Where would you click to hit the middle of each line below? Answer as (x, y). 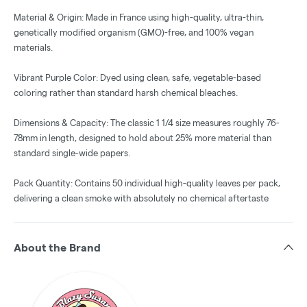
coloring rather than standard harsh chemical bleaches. (126, 93)
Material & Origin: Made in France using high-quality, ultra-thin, (139, 17)
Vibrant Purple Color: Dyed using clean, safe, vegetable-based (137, 78)
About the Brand (57, 248)
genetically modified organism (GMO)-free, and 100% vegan (134, 33)
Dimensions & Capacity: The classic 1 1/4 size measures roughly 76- (147, 123)
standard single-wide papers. (72, 153)
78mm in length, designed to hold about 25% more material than (143, 138)
